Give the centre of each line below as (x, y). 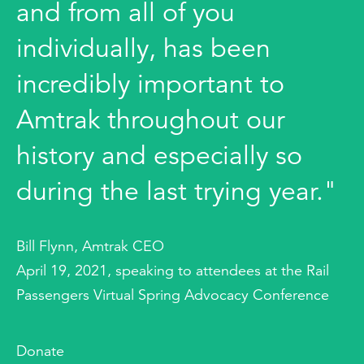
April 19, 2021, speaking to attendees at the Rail (173, 270)
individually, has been (143, 48)
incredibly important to (150, 84)
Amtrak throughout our (151, 119)
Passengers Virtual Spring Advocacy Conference (173, 295)
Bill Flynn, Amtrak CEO (90, 246)
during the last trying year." (177, 191)
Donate (40, 351)
